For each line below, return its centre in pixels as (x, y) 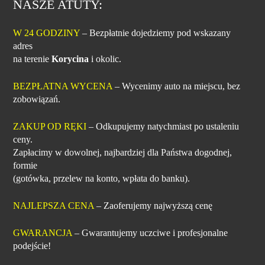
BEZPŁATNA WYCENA (63, 86)
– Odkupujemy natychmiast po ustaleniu (163, 126)
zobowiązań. (37, 99)
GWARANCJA (43, 232)
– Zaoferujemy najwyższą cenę (153, 205)
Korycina (70, 59)
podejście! (32, 245)
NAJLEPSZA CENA (54, 205)
